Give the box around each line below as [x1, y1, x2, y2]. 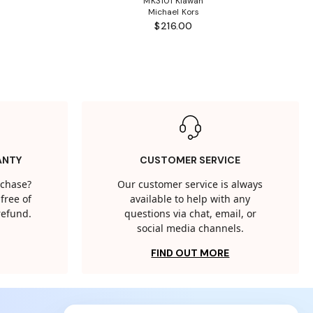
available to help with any [130, 192, 251, 207]
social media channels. [136, 221, 244, 236]
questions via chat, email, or [124, 207, 256, 221]
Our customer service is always [117, 177, 263, 192]
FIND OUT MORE [151, 247, 230, 259]
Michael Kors [147, 6, 200, 18]
